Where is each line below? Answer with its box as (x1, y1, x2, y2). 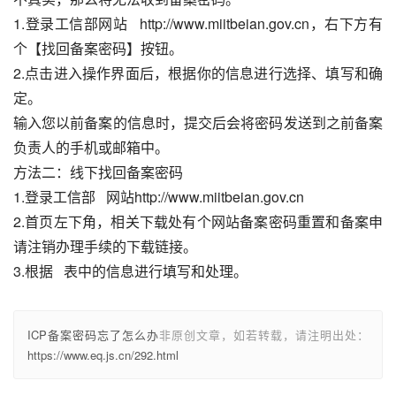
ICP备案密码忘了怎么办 (27, 326, 159, 343)
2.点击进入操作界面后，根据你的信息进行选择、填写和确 (13, 63, 383, 83)
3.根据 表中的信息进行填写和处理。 (13, 261, 247, 281)
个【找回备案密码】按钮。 (13, 38, 183, 58)
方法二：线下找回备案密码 (13, 162, 183, 182)
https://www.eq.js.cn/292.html (27, 346, 179, 363)
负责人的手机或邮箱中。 (13, 137, 169, 157)
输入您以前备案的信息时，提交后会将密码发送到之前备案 (13, 112, 383, 133)
